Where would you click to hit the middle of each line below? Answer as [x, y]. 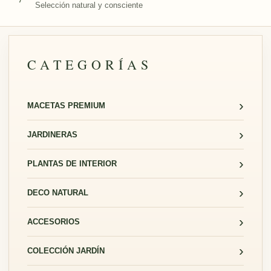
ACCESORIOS [54, 221]
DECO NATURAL [58, 192]
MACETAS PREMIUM [66, 105]
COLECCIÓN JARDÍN [66, 250]
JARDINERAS [52, 134]
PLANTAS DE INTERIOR [72, 163]
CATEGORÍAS [90, 64]
